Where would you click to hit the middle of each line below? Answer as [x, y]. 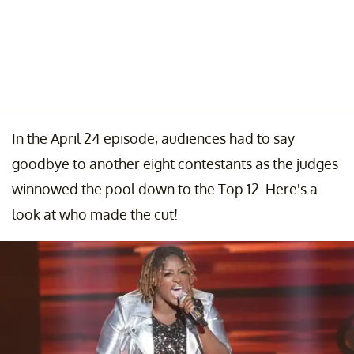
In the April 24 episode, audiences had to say [153, 138]
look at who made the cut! [95, 214]
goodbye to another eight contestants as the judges [175, 163]
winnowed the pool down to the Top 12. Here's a [165, 188]
